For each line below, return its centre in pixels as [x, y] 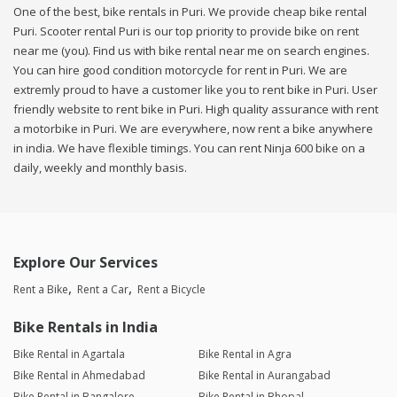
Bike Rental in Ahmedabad [79, 376]
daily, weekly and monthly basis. [100, 168]
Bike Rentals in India [86, 327]
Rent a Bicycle [171, 290]
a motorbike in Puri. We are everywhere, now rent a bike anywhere [193, 129]
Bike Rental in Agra [245, 354]
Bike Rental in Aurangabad [264, 376]
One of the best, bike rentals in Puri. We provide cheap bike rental [190, 12]
